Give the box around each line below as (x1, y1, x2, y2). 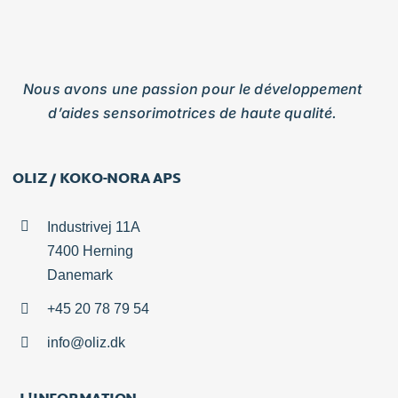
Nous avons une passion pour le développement (22, 79, 362, 98)
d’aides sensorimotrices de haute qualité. (48, 103, 338, 122)
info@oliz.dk (46, 335, 125, 351)
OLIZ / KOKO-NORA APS (12, 166, 181, 193)
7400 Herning (46, 243, 133, 259)
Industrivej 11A (46, 219, 140, 235)
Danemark (46, 267, 113, 283)
